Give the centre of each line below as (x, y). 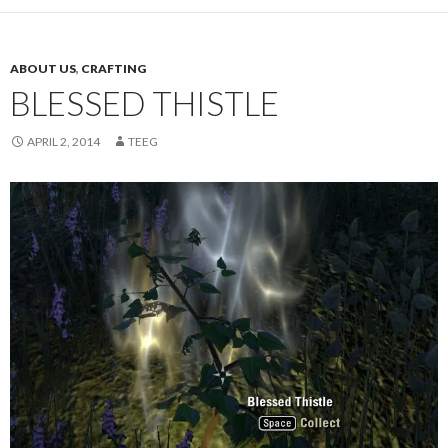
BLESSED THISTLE (144, 103)
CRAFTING (113, 69)
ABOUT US (43, 69)
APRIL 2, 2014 (63, 142)
